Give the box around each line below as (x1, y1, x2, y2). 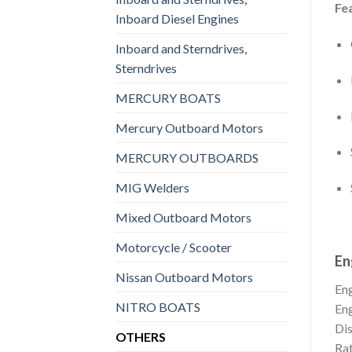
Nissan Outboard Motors (115, 269, 253, 284)
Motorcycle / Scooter (115, 239, 232, 255)
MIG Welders (115, 179, 189, 195)
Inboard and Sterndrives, (115, 40, 247, 56)
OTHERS (115, 328, 166, 344)
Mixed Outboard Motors (115, 209, 251, 225)
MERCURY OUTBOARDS (115, 149, 258, 165)
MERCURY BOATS (115, 90, 221, 105)
